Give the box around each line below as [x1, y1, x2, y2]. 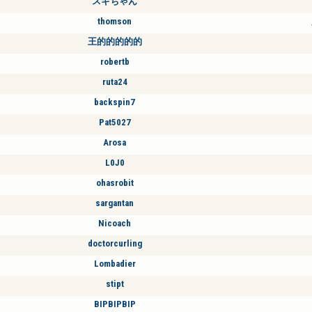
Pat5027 [98, 116, 131, 127]
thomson [97, 15, 132, 26]
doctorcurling [87, 237, 142, 249]
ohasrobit [95, 177, 134, 188]
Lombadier [93, 258, 136, 269]
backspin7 [94, 96, 135, 107]
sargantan [95, 197, 134, 208]
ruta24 [102, 76, 127, 87]
